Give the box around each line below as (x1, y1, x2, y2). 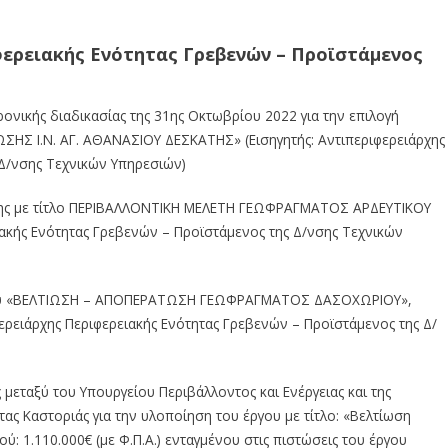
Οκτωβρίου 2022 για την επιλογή (188, 105, 399, 125)
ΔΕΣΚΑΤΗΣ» (165, 129, 241, 149)
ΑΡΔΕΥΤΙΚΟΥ (353, 197, 431, 217)
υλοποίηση (141, 405, 212, 425)
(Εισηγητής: (245, 129, 314, 149)
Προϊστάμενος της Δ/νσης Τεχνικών (174, 221, 403, 241)
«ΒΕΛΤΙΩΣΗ (6, 289, 79, 309)
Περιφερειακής (65, 313, 157, 333)
